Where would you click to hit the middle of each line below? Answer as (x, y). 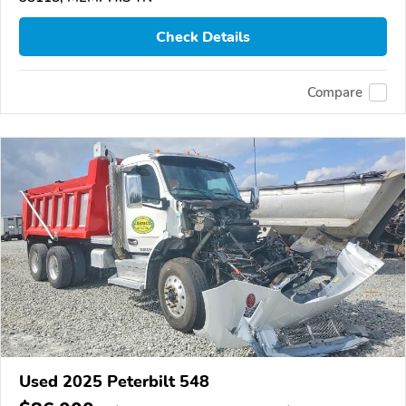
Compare (335, 92)
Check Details (203, 37)
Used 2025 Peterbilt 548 (114, 382)
